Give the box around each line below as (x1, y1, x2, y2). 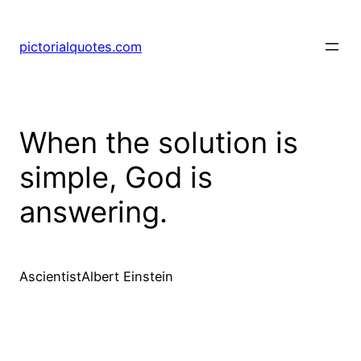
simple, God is (19, 160, 213, 196)
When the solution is (19, 125, 298, 161)
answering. (19, 194, 168, 230)
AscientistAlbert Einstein (19, 268, 173, 285)
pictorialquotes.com (19, 39, 142, 56)
